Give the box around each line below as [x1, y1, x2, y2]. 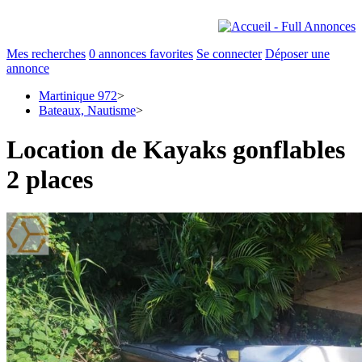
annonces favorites [95, 47, 193, 61]
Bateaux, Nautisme [39, 103, 136, 117]
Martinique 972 [39, 89, 117, 103]
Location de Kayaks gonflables [6, 135, 345, 165]
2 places [6, 165, 93, 195]
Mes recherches [6, 47, 86, 61]
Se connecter [196, 47, 262, 61]
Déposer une [265, 47, 330, 61]
